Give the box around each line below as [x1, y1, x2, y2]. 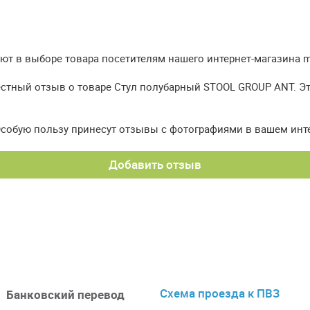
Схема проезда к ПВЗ [159, 285, 280, 302]
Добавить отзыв [109, 156, 201, 173]
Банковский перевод [6, 286, 125, 303]
